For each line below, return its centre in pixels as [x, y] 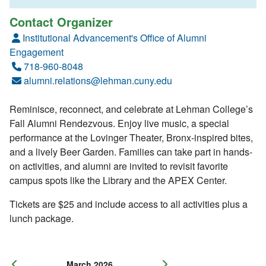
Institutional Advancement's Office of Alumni [115, 38]
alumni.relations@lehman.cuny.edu [98, 81]
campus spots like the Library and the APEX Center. [118, 180]
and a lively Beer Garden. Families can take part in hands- [131, 152]
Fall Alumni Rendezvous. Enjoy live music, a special [119, 123]
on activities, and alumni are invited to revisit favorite [119, 166]
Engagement [37, 52]
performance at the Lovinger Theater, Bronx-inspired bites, [131, 138]
